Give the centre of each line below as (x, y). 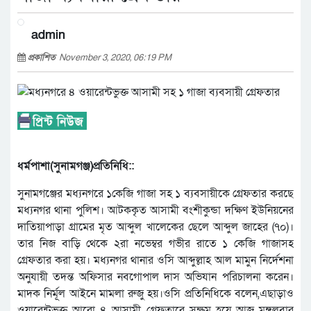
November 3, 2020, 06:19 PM (115, 58)
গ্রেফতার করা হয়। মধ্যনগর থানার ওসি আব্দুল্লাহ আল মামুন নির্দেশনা (155, 261)
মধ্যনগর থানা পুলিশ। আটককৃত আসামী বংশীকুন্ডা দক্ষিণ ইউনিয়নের (155, 211)
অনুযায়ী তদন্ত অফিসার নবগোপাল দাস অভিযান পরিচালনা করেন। (155, 277)
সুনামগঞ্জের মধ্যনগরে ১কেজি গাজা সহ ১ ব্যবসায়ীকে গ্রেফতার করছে (155, 194)
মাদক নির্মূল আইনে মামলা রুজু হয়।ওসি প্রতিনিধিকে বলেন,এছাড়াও (155, 294)
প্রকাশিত (43, 58)
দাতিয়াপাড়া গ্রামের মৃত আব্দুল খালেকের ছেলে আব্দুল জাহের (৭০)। (155, 227)
